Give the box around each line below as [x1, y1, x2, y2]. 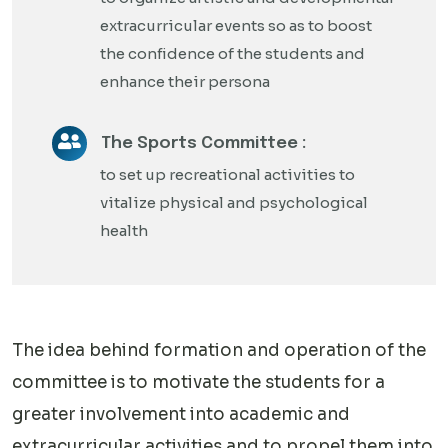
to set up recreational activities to [100, 165, 355, 184]
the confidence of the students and [100, 44, 365, 63]
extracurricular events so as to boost [100, 16, 372, 35]
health [100, 221, 148, 240]
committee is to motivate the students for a [12, 372, 385, 393]
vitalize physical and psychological [100, 193, 368, 212]
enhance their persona [100, 72, 270, 91]
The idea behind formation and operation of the [12, 340, 426, 361]
